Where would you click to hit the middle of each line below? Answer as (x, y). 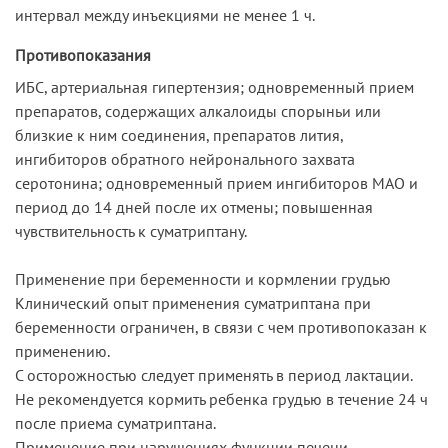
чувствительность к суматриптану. (131, 230)
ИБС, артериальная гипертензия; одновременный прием (214, 86)
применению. (62, 350)
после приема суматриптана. (115, 422)
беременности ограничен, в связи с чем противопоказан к (221, 326)
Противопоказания (83, 54)
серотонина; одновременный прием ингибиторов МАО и (216, 182)
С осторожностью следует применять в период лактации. (213, 374)
